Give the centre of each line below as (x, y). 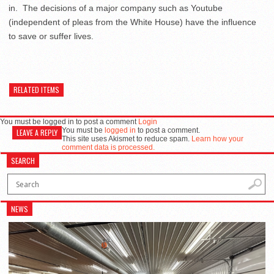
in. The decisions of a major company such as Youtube (116, 8)
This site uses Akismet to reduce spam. (127, 139)
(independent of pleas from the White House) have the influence (132, 22)
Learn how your (217, 139)
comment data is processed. (108, 147)
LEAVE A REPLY (37, 132)
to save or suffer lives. (51, 36)
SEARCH (23, 161)
